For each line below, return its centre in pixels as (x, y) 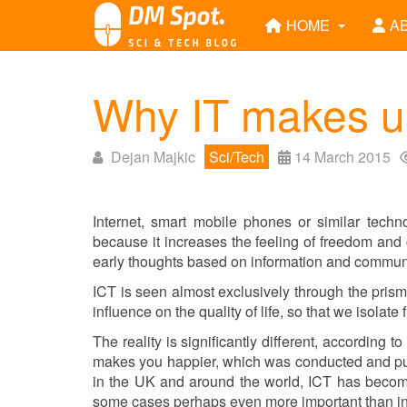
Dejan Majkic (153, 157)
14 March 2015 (342, 157)
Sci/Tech (237, 157)
